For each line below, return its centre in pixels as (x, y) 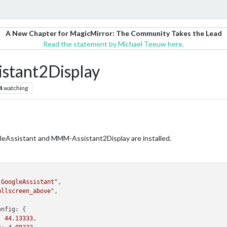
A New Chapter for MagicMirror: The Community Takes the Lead (113, 33)
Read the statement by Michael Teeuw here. (113, 44)
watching (15, 88)
